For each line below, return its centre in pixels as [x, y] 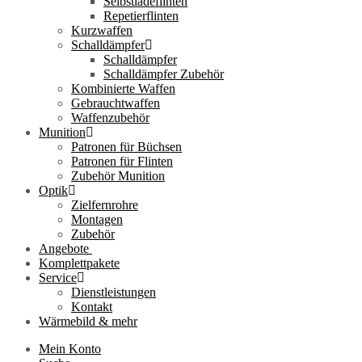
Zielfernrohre [105, 205]
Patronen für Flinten [122, 162]
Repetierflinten [141, 16]
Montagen [97, 220]
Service [58, 278]
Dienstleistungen [114, 293]
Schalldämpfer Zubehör [164, 74]
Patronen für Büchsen [126, 147]
